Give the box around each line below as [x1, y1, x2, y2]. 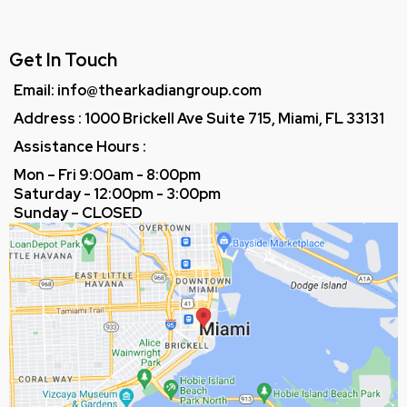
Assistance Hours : [14, 137, 146, 157]
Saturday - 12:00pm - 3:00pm [14, 184, 221, 204]
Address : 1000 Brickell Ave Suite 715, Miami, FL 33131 [14, 109, 384, 129]
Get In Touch [9, 48, 117, 73]
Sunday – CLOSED [14, 203, 143, 223]
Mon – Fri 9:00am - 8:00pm [14, 165, 201, 185]
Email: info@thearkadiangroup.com [14, 81, 262, 101]
